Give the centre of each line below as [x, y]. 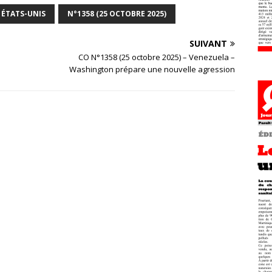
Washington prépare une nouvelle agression [152, 70]
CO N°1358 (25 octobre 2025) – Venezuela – [157, 57]
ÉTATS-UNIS [23, 14]
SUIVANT [209, 44]
